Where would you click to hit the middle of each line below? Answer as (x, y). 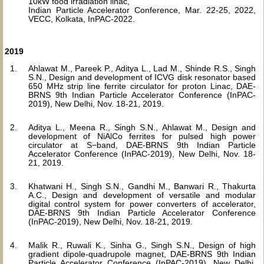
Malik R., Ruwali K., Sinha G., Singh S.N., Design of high (142, 245)
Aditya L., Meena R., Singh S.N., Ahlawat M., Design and (142, 127)
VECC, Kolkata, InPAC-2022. (82, 19)
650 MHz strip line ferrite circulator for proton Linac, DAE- (142, 86)
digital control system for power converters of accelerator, (142, 204)
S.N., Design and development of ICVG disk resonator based (142, 77)
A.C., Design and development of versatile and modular (142, 195)
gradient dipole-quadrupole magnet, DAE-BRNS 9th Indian (142, 254)
